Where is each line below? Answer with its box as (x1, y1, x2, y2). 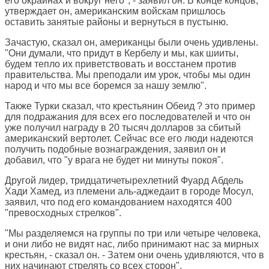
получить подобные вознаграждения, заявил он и (5, 144, 226, 155)
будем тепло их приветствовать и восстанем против (5, 59, 237, 70)
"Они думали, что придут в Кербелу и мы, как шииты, (5, 48, 238, 59)
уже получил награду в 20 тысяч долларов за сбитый (5, 122, 241, 133)
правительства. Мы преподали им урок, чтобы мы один (5, 70, 250, 80)
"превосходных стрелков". (5, 208, 121, 219)
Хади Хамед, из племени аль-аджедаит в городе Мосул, (5, 186, 253, 197)
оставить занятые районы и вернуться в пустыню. (5, 17, 228, 28)
